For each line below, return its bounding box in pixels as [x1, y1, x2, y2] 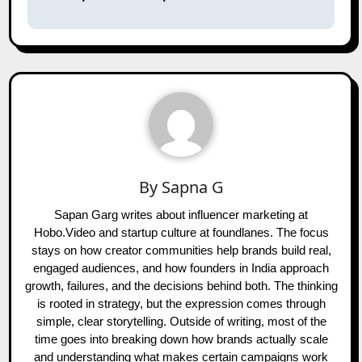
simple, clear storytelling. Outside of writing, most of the [36, 314, 326, 329]
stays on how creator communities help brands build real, [31, 243, 331, 258]
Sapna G [161, 176, 224, 199]
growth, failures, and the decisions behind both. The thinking [24, 279, 338, 293]
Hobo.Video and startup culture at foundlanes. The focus [33, 225, 329, 240]
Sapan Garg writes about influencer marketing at [54, 208, 308, 222]
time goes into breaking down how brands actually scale [34, 332, 328, 347]
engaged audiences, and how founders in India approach [33, 261, 329, 276]
